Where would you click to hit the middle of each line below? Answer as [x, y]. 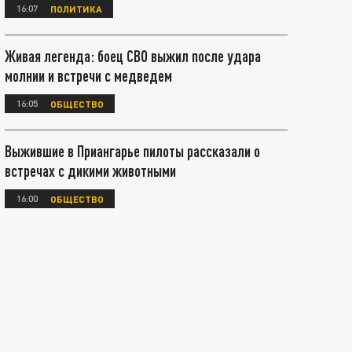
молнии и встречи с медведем [88, 75]
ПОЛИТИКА [76, 8]
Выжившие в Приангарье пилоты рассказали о [132, 151]
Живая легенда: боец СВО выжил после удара [133, 56]
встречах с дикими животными [90, 170]
